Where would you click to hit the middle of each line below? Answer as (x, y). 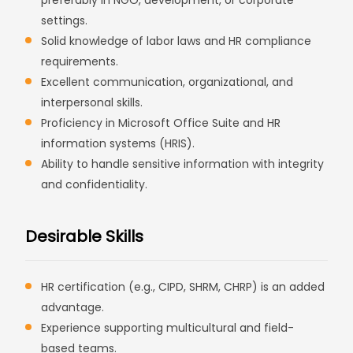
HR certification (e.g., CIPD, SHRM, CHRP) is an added (183, 287)
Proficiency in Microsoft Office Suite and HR (161, 123)
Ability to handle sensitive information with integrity (183, 164)
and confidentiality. (95, 184)
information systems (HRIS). (118, 143)
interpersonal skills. (92, 102)
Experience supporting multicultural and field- (168, 328)
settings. (65, 20)
